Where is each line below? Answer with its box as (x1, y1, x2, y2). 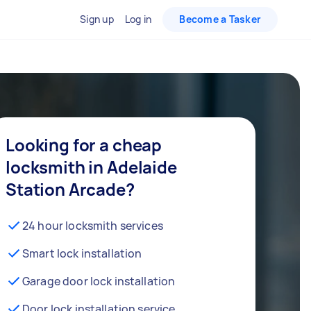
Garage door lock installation (22, 274, 176, 289)
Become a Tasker (179, 12, 261, 26)
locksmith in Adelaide (6, 155, 177, 178)
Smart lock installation (22, 246, 142, 261)
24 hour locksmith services (22, 218, 163, 233)
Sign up (80, 12, 114, 26)
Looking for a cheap (6, 133, 162, 156)
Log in (124, 12, 152, 26)
